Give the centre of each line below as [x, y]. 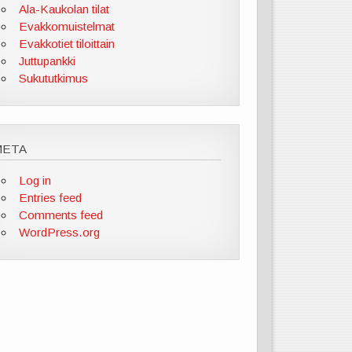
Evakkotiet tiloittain [66, 44]
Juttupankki [47, 61]
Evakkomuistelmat [66, 27]
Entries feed [50, 197]
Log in [35, 180]
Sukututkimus [53, 79]
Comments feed [60, 214]
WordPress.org [59, 232]
